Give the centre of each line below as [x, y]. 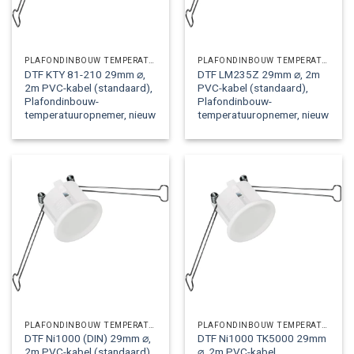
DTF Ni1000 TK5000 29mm [262, 339]
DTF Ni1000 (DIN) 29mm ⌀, [88, 339]
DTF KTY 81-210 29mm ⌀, [85, 74]
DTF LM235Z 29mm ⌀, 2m [259, 74]
